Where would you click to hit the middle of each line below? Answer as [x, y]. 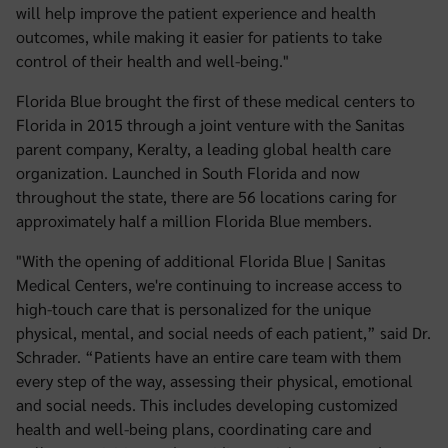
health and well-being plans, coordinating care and [194, 428]
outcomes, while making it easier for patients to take [199, 36]
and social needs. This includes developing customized [207, 404]
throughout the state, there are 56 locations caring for [206, 196]
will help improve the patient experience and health [196, 12]
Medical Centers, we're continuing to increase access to [209, 284]
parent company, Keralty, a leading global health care [203, 148]
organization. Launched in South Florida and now [188, 172]
